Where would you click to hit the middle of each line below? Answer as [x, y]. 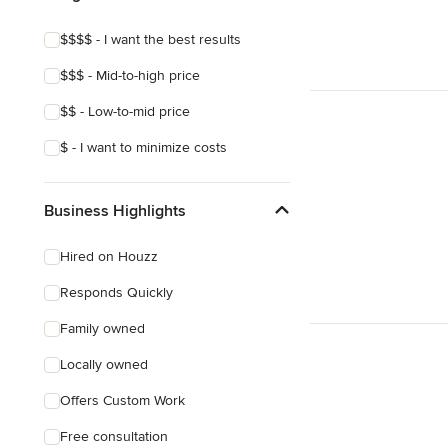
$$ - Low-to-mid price [125, 111]
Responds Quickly [116, 292]
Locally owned [104, 364]
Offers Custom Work [122, 400]
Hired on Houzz [109, 256]
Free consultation [114, 436]
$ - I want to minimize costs [143, 147]
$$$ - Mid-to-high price [130, 75]
